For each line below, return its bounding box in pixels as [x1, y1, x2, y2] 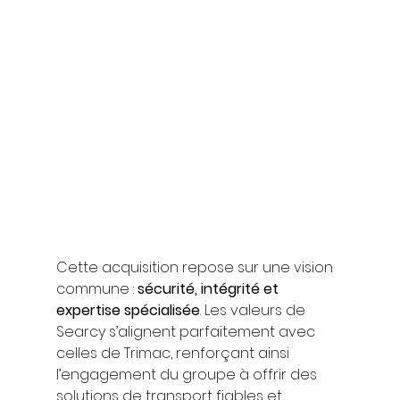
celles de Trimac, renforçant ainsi [55, 342, 293, 363]
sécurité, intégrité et [137, 278, 282, 299]
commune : [55, 278, 137, 299]
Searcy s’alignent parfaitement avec [55, 321, 319, 342]
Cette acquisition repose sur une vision [55, 256, 337, 278]
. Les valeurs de [199, 299, 309, 321]
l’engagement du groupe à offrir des [55, 363, 321, 385]
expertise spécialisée [55, 299, 200, 321]
